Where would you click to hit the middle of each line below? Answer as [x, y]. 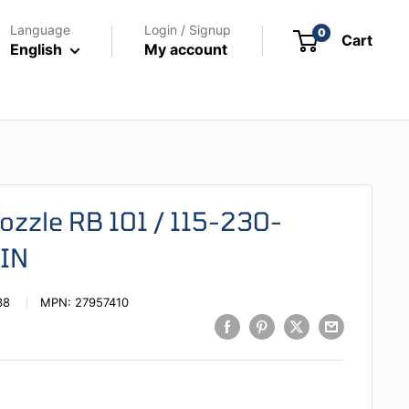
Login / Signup [188, 30]
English [36, 49]
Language [40, 30]
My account [186, 49]
